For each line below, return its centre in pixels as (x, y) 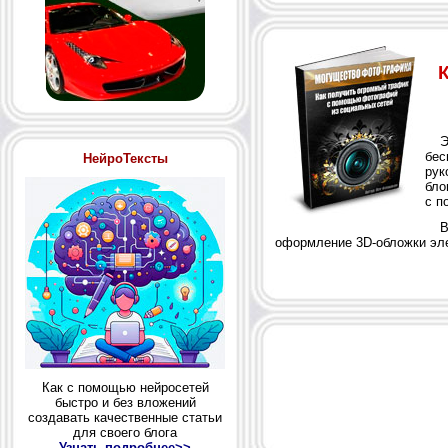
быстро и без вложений (125, 403)
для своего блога (125, 433)
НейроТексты (125, 158)
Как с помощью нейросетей (125, 388)
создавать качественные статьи (125, 418)
